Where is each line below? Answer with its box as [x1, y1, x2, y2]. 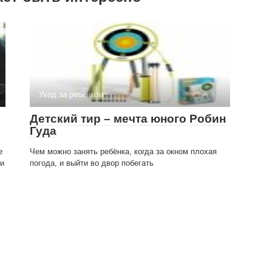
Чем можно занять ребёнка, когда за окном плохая [30, 147, 217, 156]
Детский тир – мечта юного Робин [30, 112, 226, 125]
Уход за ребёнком [39, 90, 104, 99]
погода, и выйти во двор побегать [30, 158, 154, 168]
